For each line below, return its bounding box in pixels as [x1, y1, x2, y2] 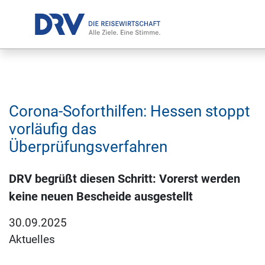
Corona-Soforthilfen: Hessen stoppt [9, 102, 250, 120]
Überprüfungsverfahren [9, 138, 167, 156]
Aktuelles [9, 232, 55, 246]
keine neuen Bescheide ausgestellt [9, 189, 193, 203]
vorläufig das [9, 120, 96, 138]
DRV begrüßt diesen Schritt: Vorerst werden [9, 172, 240, 186]
